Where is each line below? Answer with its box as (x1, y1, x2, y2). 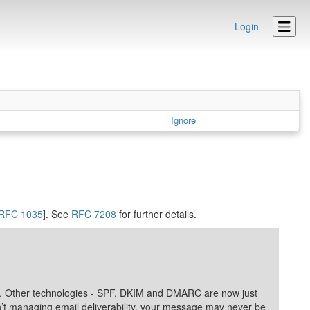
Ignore (171, 113, 196, 127)
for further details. (116, 207, 197, 221)
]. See (43, 207, 71, 221)
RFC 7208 (71, 207, 116, 221)
